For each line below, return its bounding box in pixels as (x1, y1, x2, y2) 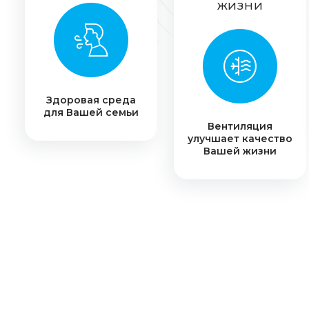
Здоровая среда (46, 94, 136, 106)
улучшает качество (188, 132, 292, 145)
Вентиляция (208, 120, 272, 132)
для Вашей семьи (43, 106, 139, 119)
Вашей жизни (203, 145, 277, 157)
